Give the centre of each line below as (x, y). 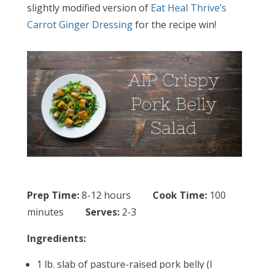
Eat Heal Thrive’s (188, 8)
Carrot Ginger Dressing (80, 25)
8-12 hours (116, 195)
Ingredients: (56, 239)
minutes (56, 212)
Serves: (103, 212)
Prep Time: (53, 195)
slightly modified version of (89, 8)
